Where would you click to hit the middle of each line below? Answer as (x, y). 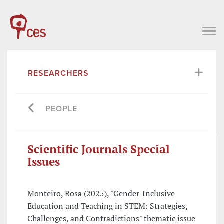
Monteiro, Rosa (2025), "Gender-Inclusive (101, 194)
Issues (44, 161)
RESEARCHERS (58, 73)
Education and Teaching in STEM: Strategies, (107, 206)
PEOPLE (61, 109)
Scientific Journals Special (99, 149)
